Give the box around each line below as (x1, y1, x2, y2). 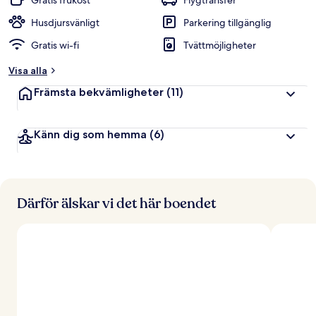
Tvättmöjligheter (183, 39, 256, 51)
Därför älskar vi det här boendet (17, 194, 216, 213)
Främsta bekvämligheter (34, 85, 166, 99)
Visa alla (8, 64, 47, 77)
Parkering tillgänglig (183, 16, 272, 29)
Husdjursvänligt (31, 16, 99, 29)
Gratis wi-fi (31, 39, 79, 51)
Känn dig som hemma (34, 128, 150, 141)
